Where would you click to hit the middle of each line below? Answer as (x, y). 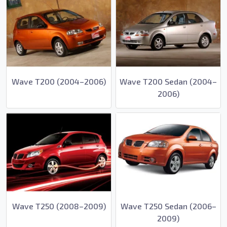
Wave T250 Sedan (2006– (168, 206)
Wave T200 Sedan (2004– (168, 81)
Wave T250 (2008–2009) (59, 206)
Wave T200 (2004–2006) (59, 81)
